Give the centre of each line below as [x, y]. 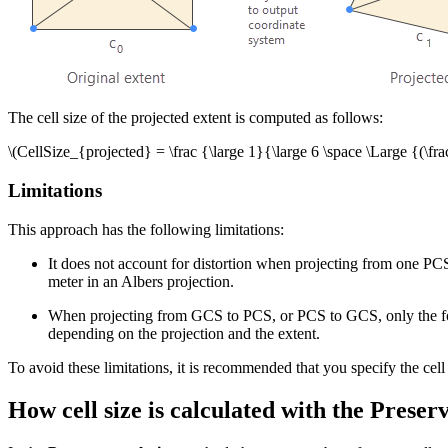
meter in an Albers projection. [141, 281]
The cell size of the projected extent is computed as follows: [195, 118]
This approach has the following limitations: [146, 229]
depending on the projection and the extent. [184, 333]
